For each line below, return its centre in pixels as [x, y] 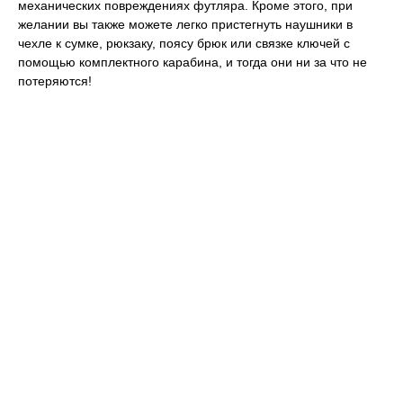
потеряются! [55, 81]
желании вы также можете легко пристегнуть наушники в [185, 24]
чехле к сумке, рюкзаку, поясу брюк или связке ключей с [184, 43]
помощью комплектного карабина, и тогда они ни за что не [193, 62]
